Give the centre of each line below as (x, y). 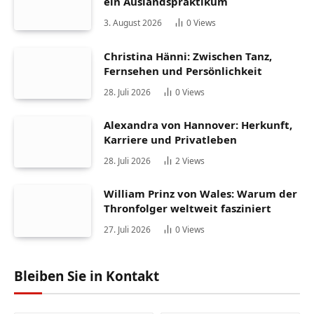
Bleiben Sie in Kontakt (87, 276)
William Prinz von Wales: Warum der (200, 194)
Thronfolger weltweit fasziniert (187, 209)
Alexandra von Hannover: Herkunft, (198, 125)
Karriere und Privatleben (170, 140)
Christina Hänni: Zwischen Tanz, (188, 56)
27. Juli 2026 (127, 230)
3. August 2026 (133, 23)
